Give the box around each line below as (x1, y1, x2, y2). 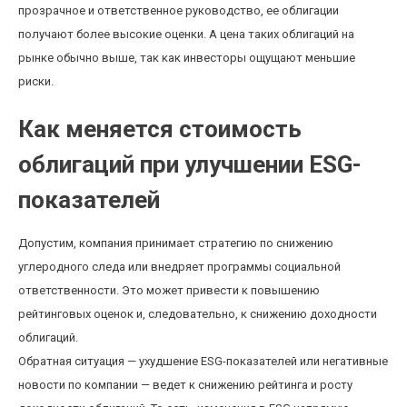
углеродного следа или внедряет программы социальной (18, 260, 341, 273)
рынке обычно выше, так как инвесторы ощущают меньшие (18, 51, 355, 65)
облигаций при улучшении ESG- (18, 151, 362, 178)
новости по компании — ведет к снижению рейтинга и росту (18, 378, 352, 392)
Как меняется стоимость (18, 115, 302, 143)
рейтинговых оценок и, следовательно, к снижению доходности (18, 307, 377, 321)
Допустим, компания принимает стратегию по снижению (18, 236, 333, 250)
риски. (18, 74, 54, 88)
